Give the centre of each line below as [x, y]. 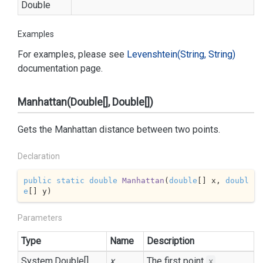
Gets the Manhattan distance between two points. [119, 129]
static [70, 180]
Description [171, 241]
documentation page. [60, 68]
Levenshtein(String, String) [181, 54]
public [37, 180]
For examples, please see [72, 54]
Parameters [40, 218]
